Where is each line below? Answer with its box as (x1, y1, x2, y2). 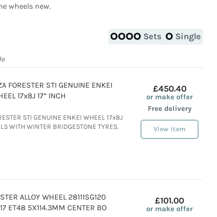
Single (175, 31, 201, 42)
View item (154, 125, 186, 133)
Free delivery (147, 104, 192, 113)
